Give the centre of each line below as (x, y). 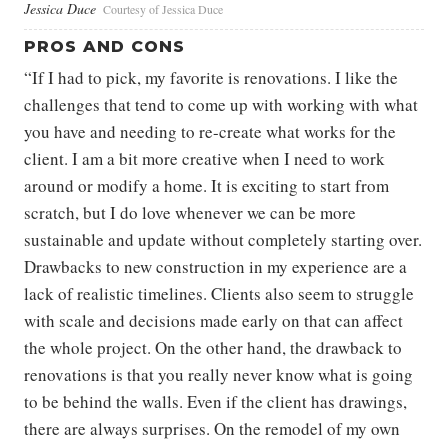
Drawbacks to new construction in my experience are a (215, 266)
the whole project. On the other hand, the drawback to (213, 347)
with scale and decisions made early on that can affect (213, 320)
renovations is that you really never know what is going (218, 374)
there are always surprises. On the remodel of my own (212, 428)
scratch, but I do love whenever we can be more (190, 212)
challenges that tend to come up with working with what (221, 104)
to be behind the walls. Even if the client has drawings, (215, 401)
